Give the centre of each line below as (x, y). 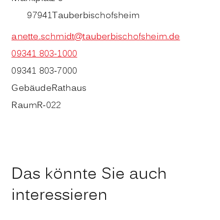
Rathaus (69, 89)
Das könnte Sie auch (89, 175)
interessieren (60, 196)
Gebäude (31, 89)
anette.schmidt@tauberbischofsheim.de (96, 37)
